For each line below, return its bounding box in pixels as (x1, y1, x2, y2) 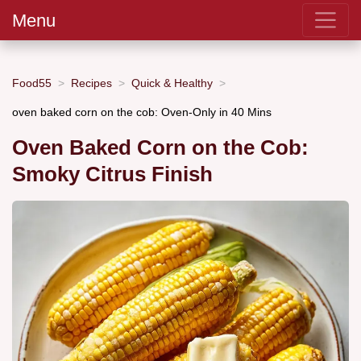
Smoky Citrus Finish (12, 163, 213, 186)
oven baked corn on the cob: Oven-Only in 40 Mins (12, 105, 272, 118)
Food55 (12, 76, 52, 89)
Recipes (71, 76, 112, 89)
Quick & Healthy (131, 76, 213, 89)
